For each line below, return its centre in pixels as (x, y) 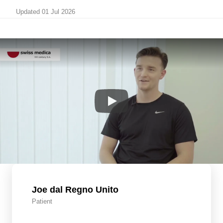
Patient (42, 201)
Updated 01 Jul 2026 (46, 12)
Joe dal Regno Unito (75, 190)
